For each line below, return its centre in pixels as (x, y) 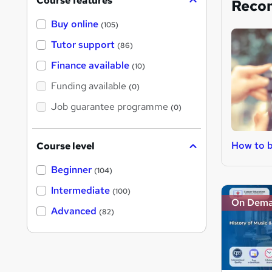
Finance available (90, 66)
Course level (66, 146)
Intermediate (80, 191)
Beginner (71, 170)
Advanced (74, 211)
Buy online (75, 24)
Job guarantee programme (110, 107)
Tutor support (83, 45)
